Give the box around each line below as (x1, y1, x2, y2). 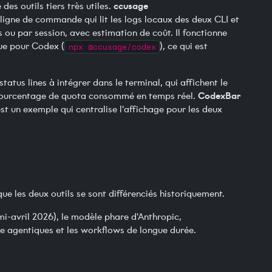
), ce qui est (160, 41, 208, 52)
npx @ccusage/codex (68, 41, 156, 53)
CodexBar (198, 90, 241, 102)
